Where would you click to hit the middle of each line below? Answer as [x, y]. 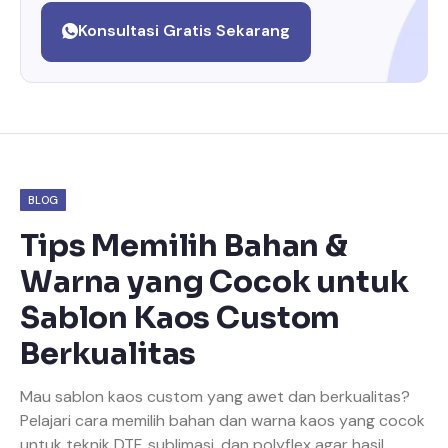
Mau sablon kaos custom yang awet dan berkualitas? [215, 396]
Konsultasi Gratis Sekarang [184, 30]
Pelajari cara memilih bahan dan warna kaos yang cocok [222, 420]
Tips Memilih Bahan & [184, 245]
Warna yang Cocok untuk [214, 281]
